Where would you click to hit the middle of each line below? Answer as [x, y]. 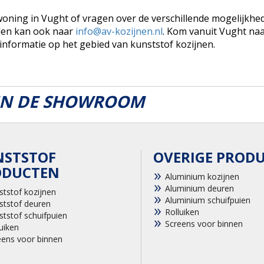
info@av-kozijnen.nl [119, 31]
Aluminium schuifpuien [208, 200]
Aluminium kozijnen [202, 176]
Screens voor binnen [204, 223]
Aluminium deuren [199, 188]
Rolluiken [182, 212]
